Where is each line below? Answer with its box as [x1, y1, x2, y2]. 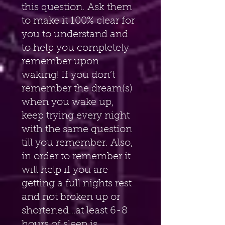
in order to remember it [22, 151, 133, 162]
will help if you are [22, 165, 110, 175]
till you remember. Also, [22, 138, 136, 148]
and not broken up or [22, 192, 123, 202]
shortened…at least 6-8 [22, 205, 130, 216]
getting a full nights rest [22, 178, 134, 189]
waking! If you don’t [22, 70, 118, 80]
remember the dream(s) [22, 83, 135, 94]
